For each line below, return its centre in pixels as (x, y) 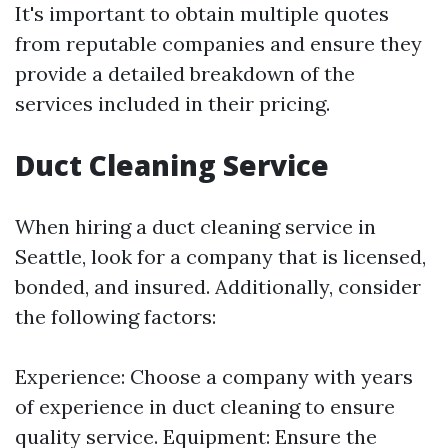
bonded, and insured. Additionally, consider (218, 286)
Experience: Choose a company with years (214, 376)
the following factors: (115, 316)
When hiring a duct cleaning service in (195, 226)
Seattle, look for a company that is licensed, (220, 256)
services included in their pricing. (172, 103)
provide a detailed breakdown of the (185, 73)
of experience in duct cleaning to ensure (205, 406)
